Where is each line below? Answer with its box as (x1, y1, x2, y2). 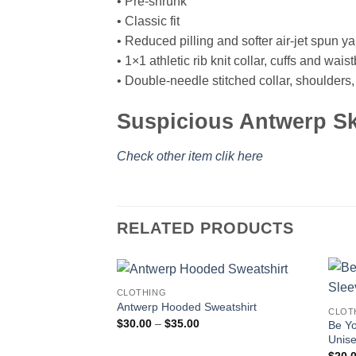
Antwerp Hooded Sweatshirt (116, 300, 257, 314)
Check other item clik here (117, 149, 263, 163)
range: (198, 327, 231, 340)
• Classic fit (117, 14, 180, 29)
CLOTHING (116, 287, 167, 297)
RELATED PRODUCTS (117, 219, 294, 238)
